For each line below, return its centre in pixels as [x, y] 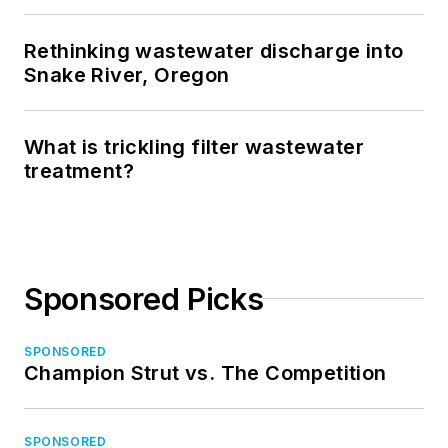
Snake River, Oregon [127, 74]
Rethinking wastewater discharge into [214, 50]
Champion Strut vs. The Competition [205, 372]
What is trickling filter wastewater [194, 146]
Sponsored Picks [144, 298]
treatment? [79, 170]
